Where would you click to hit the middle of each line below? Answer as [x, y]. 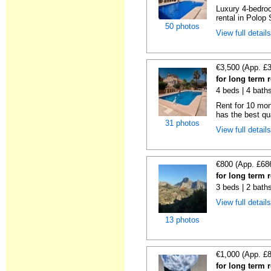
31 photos [182, 123]
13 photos [182, 220]
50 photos [182, 26]
